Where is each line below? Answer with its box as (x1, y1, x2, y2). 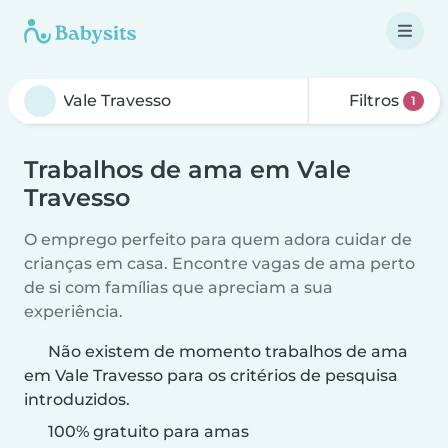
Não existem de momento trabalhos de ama (48, 342, 408, 361)
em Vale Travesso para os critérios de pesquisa (24, 366, 398, 385)
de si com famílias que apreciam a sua (24, 278, 333, 297)
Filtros (345, 91, 404, 110)
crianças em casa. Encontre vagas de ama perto (24, 254, 415, 273)
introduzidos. (24, 390, 130, 409)
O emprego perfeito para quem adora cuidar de (24, 230, 412, 249)
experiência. (24, 302, 123, 321)
